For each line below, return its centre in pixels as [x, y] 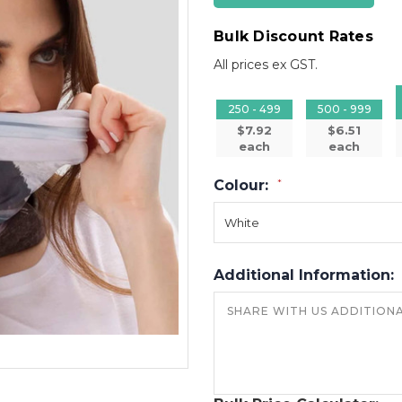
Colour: [243, 185]
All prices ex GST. [266, 64]
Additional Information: [306, 275]
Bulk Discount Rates [293, 36]
